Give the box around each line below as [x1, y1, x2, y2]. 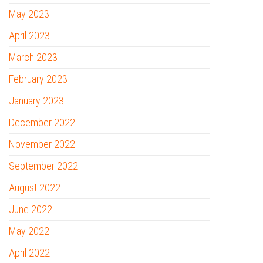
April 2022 [9, 247, 50, 259]
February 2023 [9, 73, 68, 85]
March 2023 [9, 51, 58, 63]
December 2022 [9, 116, 75, 129]
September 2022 [9, 160, 78, 172]
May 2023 [9, 8, 49, 20]
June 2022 [9, 203, 52, 215]
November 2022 [9, 138, 75, 150]
